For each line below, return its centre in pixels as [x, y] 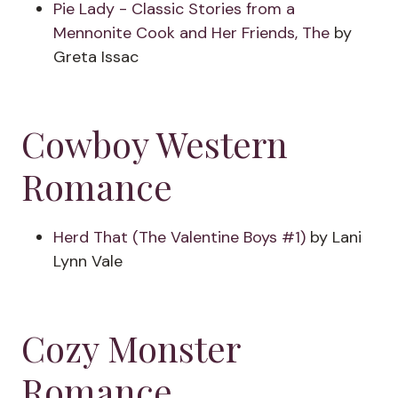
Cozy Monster [131, 348]
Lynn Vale [88, 261]
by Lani [334, 237]
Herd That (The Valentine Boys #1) [179, 237]
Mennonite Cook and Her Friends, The [194, 33]
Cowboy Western [155, 143]
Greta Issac [96, 57]
